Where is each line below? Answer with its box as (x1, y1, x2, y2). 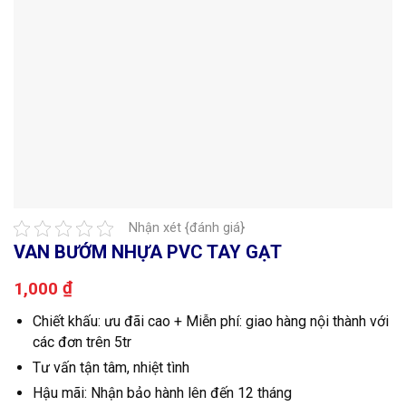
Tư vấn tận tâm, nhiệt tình (32, 359, 189, 376)
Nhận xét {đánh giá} (129, 220, 245, 236)
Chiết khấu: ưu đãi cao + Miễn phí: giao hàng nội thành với (32, 313, 389, 330)
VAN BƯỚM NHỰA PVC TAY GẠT (14, 241, 282, 263)
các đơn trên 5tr (32, 333, 131, 351)
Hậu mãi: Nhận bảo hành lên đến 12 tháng (32, 384, 292, 401)
